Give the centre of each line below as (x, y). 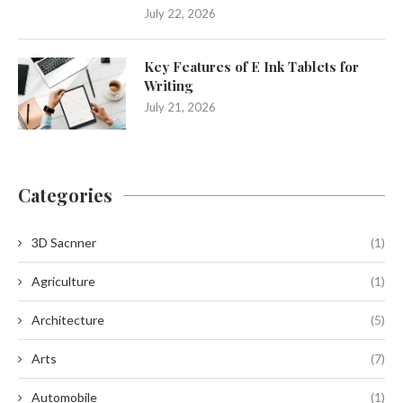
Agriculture (63, 281)
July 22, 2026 (180, 13)
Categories (65, 194)
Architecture (68, 319)
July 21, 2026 (180, 107)
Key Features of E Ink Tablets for (251, 66)
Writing (168, 85)
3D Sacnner (64, 242)
